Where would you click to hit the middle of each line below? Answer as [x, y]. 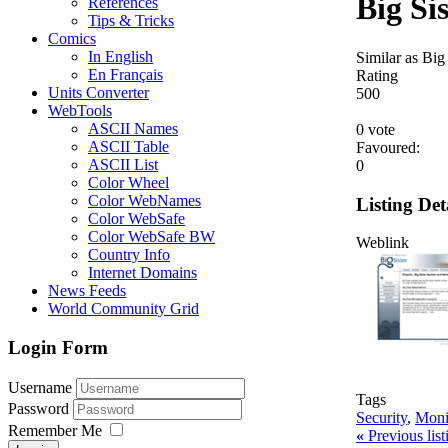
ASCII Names [133, 129]
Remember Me [55, 430]
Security [381, 418]
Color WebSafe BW [151, 237]
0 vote [375, 129]
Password [40, 408]
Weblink [382, 243]
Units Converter [98, 93]
